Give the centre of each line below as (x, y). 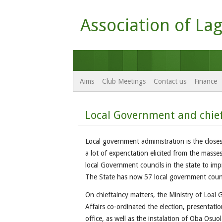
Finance (206, 81)
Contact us (170, 81)
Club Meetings (124, 81)
